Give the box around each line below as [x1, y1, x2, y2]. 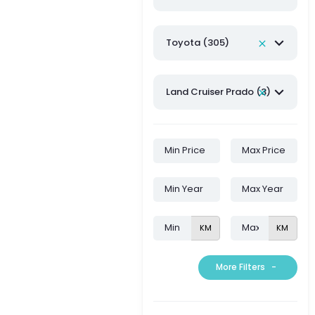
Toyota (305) [166, 35, 229, 49]
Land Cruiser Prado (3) [166, 84, 271, 98]
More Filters [215, 261, 265, 274]
